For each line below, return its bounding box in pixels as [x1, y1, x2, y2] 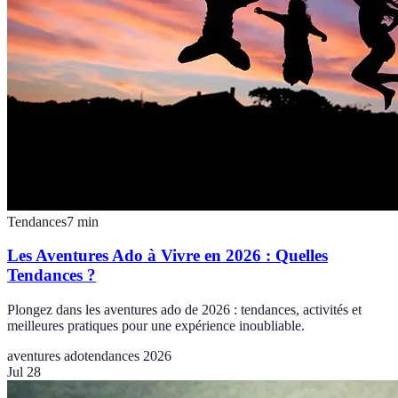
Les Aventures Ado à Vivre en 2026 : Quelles [7, 246, 328, 266]
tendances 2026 [84, 348, 171, 364]
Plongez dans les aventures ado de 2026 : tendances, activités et [7, 302, 362, 318]
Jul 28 [7, 364, 41, 380]
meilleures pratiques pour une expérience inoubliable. [7, 318, 305, 334]
